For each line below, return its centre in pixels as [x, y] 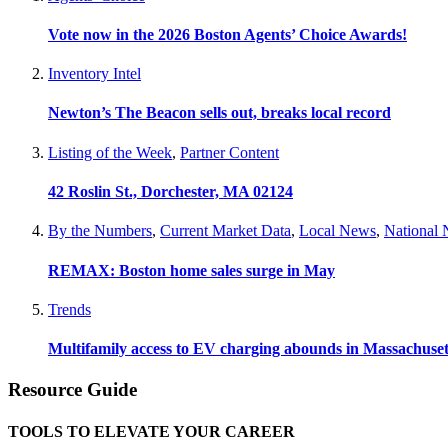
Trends [69, 309]
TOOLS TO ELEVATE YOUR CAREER [151, 431]
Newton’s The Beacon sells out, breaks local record [219, 113]
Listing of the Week [110, 152]
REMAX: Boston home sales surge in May [191, 270]
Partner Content [229, 152]
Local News [337, 231]
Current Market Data [225, 231]
